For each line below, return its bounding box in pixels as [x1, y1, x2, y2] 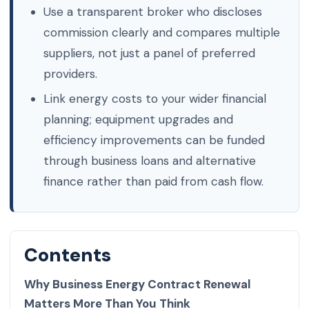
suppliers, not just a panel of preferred [43, 46, 255, 61]
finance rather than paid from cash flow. [43, 174, 263, 190]
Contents [23, 243, 111, 268]
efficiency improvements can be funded [43, 132, 265, 148]
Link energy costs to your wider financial [43, 91, 266, 107]
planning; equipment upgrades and [43, 112, 233, 128]
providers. [43, 66, 97, 82]
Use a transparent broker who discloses [43, 4, 262, 20]
